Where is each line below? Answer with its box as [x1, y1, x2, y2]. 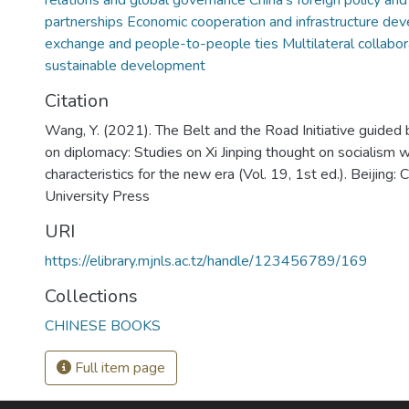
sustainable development [45, 56, 205, 76]
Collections [45, 284, 138, 309]
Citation [45, 89, 109, 113]
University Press [45, 186, 150, 206]
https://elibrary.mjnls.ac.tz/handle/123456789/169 [45, 251, 368, 271]
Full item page [71, 358, 165, 378]
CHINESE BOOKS [45, 316, 161, 336]
